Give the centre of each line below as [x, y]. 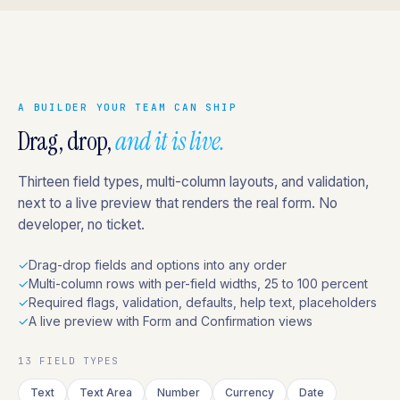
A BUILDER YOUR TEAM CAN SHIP [128, 107]
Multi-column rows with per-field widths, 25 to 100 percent [198, 283]
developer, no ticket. [81, 225]
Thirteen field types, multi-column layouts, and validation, [193, 182]
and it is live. [170, 142]
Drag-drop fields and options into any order [158, 265]
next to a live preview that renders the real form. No [178, 203]
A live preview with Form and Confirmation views [171, 321]
